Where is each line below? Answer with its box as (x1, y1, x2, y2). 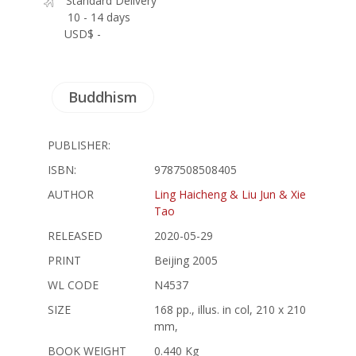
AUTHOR (48, 186, 94, 202)
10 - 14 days (68, 9, 130, 25)
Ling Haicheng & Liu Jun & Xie (154, 186, 306, 202)
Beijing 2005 (154, 252, 218, 268)
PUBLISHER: (48, 137, 110, 153)
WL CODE (48, 277, 99, 292)
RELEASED (48, 227, 103, 243)
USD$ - (64, 25, 101, 41)
